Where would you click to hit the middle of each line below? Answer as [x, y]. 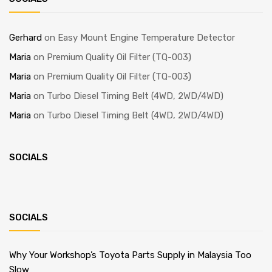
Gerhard [25, 38]
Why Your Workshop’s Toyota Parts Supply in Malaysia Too [130, 255]
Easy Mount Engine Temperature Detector [146, 38]
